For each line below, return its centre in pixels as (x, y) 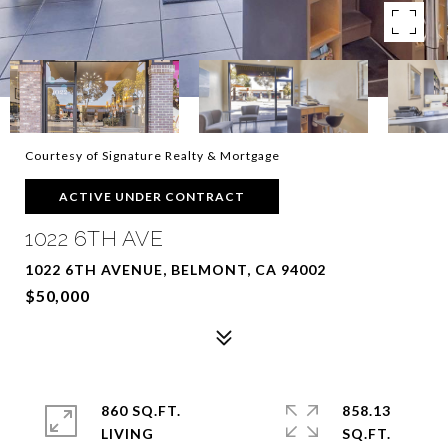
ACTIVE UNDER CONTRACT (152, 196)
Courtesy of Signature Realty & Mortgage (152, 155)
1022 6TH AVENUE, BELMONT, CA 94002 (175, 269)
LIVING (127, 433)
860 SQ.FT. (141, 410)
